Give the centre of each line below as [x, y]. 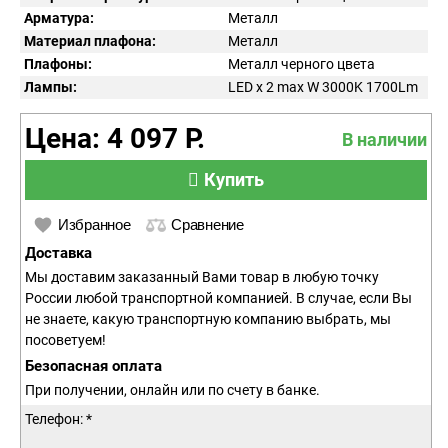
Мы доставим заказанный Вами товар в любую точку [202, 277]
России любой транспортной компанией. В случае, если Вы [218, 298]
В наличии [384, 139]
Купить [234, 179]
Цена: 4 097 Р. [115, 138]
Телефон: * [58, 419]
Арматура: [59, 18]
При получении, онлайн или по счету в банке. [172, 390]
